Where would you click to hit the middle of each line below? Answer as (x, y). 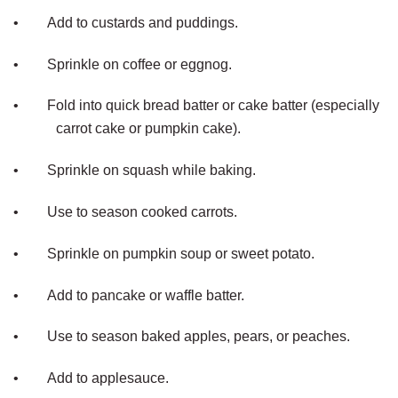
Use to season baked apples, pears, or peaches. (199, 337)
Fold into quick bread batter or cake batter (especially (213, 106)
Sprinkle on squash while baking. (151, 171)
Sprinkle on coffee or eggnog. (139, 64)
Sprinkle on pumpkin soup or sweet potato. (181, 253)
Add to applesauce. (108, 378)
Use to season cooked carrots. (142, 211)
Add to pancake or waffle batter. (146, 295)
